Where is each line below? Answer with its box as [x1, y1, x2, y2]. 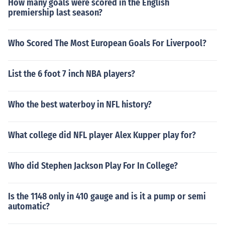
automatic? [8, 201, 50, 212]
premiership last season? [8, 7, 102, 18]
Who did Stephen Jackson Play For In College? [8, 160, 178, 171]
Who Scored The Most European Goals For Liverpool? [8, 38, 206, 49]
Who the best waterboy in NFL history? [8, 99, 152, 110]
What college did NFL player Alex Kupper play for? [8, 130, 196, 141]
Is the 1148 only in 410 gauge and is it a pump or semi [8, 191, 206, 202]
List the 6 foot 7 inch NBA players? [8, 68, 135, 79]
